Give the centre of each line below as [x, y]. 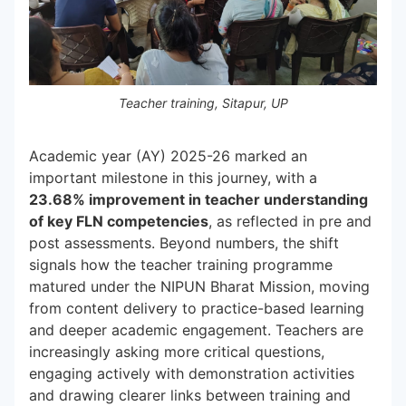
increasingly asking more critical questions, [177, 352]
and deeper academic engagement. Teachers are [196, 330]
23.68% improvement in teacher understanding [198, 199]
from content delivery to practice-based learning [197, 308]
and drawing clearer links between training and [190, 395]
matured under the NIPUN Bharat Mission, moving [199, 286]
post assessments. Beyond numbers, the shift [184, 243]
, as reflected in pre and [290, 221]
